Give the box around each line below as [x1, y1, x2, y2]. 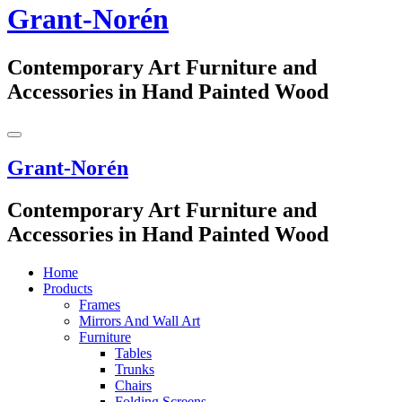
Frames [79, 296, 120, 312]
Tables [115, 345, 152, 361]
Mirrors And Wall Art [79, 312, 200, 328]
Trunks [115, 361, 154, 377]
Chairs [115, 377, 152, 393]
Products [43, 280, 92, 296]
